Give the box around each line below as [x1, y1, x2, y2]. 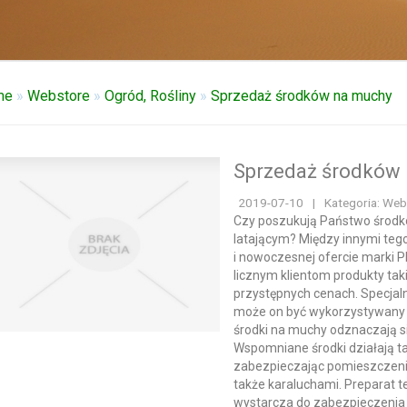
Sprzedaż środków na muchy [210, 87, 392, 104]
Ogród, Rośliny [104, 87, 196, 104]
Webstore [26, 87, 90, 104]
